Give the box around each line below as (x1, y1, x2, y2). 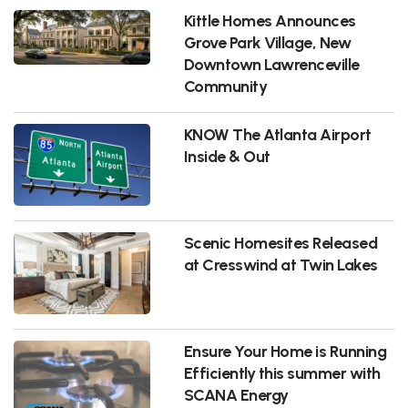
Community (183, 76, 268, 96)
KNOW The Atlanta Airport (183, 124, 372, 144)
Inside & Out (183, 146, 270, 166)
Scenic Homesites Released (183, 232, 378, 252)
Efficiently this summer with (183, 362, 381, 382)
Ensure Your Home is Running (183, 341, 387, 361)
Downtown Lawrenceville (183, 54, 360, 74)
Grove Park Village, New (183, 32, 352, 52)
